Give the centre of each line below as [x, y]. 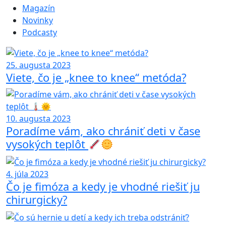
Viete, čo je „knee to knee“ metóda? [96, 78]
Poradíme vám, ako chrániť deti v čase [103, 131]
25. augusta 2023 [38, 65]
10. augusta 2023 [38, 119]
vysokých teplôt [47, 144]
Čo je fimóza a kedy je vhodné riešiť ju [103, 187]
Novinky [38, 20]
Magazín [39, 8]
